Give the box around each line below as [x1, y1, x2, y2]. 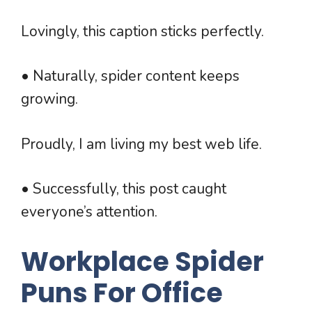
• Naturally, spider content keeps [21, 66, 240, 86]
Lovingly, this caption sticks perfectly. [21, 21, 264, 41]
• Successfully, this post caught [21, 179, 226, 199]
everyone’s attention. [21, 202, 157, 222]
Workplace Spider [21, 242, 264, 280]
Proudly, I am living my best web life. [21, 134, 262, 154]
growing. [21, 89, 78, 109]
